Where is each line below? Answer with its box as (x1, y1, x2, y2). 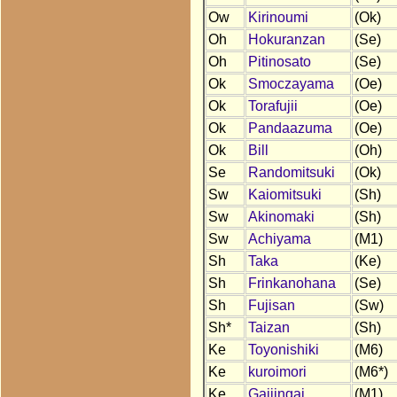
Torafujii (247, 98, 298, 114)
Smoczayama (247, 76, 334, 92)
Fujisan (247, 298, 295, 314)
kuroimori (247, 364, 307, 380)
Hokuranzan (247, 32, 325, 48)
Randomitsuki (247, 165, 335, 181)
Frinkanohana (247, 276, 336, 292)
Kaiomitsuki (247, 187, 322, 203)
